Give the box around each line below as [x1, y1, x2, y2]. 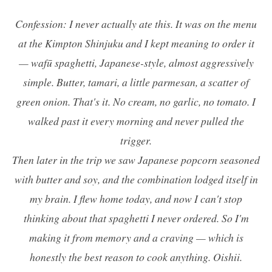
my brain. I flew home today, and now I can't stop [30, 191, 242, 206]
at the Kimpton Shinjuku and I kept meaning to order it [18, 35, 254, 50]
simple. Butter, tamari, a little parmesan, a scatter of [23, 74, 249, 89]
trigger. [120, 132, 152, 148]
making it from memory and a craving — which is [29, 229, 243, 245]
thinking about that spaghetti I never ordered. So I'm [23, 210, 249, 225]
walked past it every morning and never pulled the [28, 113, 244, 128]
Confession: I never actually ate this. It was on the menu [15, 16, 257, 31]
